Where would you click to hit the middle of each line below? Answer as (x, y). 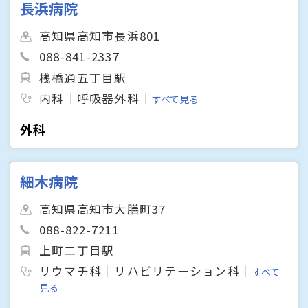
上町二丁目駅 (77, 251)
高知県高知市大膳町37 (103, 209)
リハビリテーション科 (177, 271)
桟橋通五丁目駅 (83, 77)
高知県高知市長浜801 (100, 36)
